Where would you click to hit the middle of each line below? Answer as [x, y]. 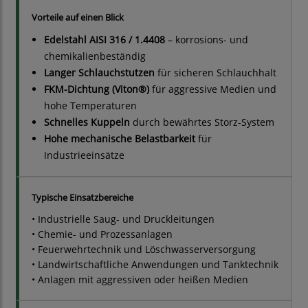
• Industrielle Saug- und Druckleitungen [123, 219]
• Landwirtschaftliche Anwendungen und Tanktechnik [155, 265]
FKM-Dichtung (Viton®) [97, 89]
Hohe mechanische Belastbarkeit [120, 139]
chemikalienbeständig [95, 56]
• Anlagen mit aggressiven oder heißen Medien [140, 280]
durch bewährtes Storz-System [202, 122]
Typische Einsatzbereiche [82, 198]
